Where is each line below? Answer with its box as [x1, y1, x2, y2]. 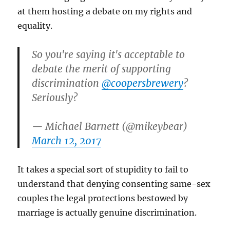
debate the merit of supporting [32, 62, 171, 75]
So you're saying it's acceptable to [32, 48, 185, 61]
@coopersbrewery [102, 76, 184, 89]
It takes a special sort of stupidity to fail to [17, 164, 189, 175]
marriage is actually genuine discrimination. [17, 207, 197, 218]
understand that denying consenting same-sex [17, 178, 211, 189]
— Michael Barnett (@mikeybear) [32, 120, 188, 132]
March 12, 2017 [32, 134, 102, 147]
